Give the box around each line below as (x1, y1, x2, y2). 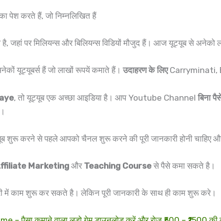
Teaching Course (84, 160, 151, 171)
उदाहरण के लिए (123, 65, 168, 75)
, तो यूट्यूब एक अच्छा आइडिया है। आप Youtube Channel (14, 92, 198, 103)
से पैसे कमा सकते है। (151, 160, 215, 171)
